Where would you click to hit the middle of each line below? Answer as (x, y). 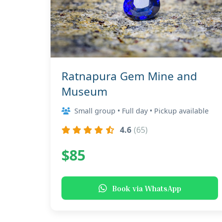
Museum (84, 91)
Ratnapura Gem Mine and (129, 76)
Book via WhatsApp (146, 188)
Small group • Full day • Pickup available (141, 111)
